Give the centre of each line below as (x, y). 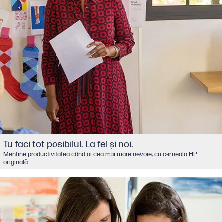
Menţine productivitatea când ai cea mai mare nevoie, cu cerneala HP (100, 154)
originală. (16, 162)
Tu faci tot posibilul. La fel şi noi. (68, 144)
